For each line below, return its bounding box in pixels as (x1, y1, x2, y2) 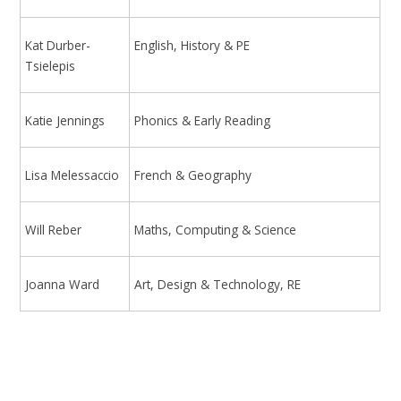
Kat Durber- (25, 36, 91, 54)
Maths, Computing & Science (134, 220, 297, 238)
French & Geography (134, 166, 252, 183)
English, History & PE (134, 36, 251, 54)
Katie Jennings (25, 111, 106, 129)
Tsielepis (25, 56, 76, 74)
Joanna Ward (25, 275, 100, 293)
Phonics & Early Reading (134, 111, 271, 129)
